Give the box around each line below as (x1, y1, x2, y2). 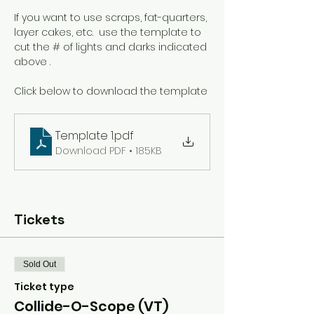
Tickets (14, 210, 64, 228)
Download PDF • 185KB (55, 143, 162, 158)
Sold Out (23, 259, 56, 269)
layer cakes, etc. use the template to (14, 25, 204, 39)
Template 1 (55, 127, 114, 144)
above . (14, 54, 50, 69)
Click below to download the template (14, 83, 207, 98)
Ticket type (14, 279, 74, 294)
